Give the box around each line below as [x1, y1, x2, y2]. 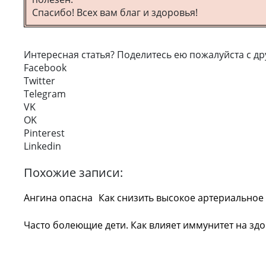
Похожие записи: [24, 164, 123, 180]
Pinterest [24, 126, 65, 140]
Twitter [24, 74, 55, 87]
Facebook [24, 61, 66, 74]
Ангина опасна [24, 191, 93, 204]
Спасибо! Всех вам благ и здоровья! [32, 6, 198, 19]
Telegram [24, 87, 66, 100]
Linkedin [24, 140, 61, 153]
